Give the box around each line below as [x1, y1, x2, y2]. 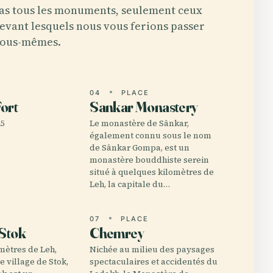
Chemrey [90, 224, 144, 242]
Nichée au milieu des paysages [90, 244, 215, 255]
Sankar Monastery [90, 98, 198, 116]
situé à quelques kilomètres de [90, 166, 214, 178]
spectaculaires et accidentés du [90, 256, 218, 268]
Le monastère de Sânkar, [90, 118, 190, 129]
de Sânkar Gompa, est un [90, 142, 190, 154]
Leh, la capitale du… [90, 179, 171, 190]
